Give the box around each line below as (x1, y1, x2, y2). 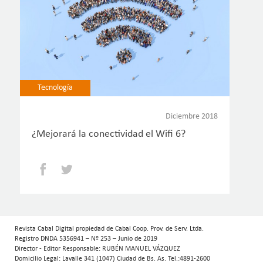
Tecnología (37, 83, 73, 92)
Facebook (52, 160, 126, 179)
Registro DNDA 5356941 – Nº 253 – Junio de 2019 (15, 235, 157, 242)
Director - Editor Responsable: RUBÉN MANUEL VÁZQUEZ (15, 245, 180, 252)
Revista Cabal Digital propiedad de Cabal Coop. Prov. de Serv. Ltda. (15, 225, 204, 232)
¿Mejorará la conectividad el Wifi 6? (31, 128, 186, 140)
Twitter (76, 160, 130, 179)
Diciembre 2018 (165, 112, 218, 121)
